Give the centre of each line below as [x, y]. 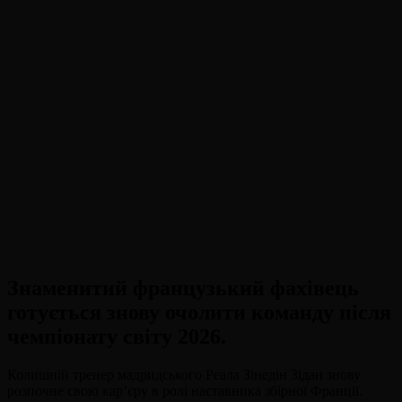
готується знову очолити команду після [199, 312]
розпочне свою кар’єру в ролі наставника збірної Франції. [185, 390]
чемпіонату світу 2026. [117, 336]
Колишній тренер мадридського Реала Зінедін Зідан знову [184, 374]
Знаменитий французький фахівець [183, 288]
